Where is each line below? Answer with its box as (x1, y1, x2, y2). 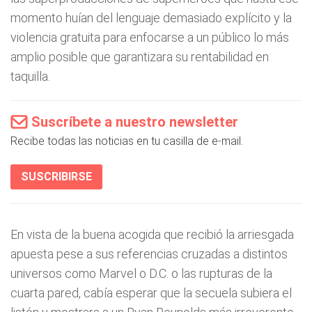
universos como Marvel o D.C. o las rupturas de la (10, 266, 272, 281)
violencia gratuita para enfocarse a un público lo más (10, 30, 289, 45)
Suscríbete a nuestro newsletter (31, 114, 238, 130)
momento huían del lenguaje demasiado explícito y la (10, 10, 292, 25)
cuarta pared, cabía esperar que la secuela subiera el (10, 286, 292, 300)
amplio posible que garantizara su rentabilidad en (10, 49, 269, 64)
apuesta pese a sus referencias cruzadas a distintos (10, 247, 288, 261)
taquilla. (10, 69, 50, 84)
